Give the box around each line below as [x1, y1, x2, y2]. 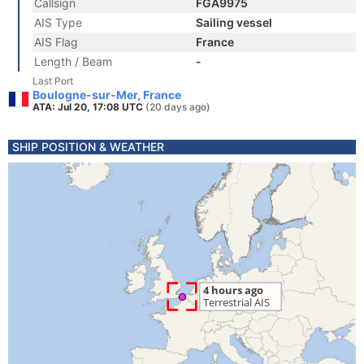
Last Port [32, 75, 73, 87]
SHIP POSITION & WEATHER [12, 140, 164, 154]
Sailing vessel [196, 15, 272, 29]
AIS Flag [34, 35, 78, 49]
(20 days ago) [145, 101, 210, 113]
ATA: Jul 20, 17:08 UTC [32, 101, 145, 113]
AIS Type [34, 15, 82, 29]
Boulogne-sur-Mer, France [32, 88, 181, 102]
